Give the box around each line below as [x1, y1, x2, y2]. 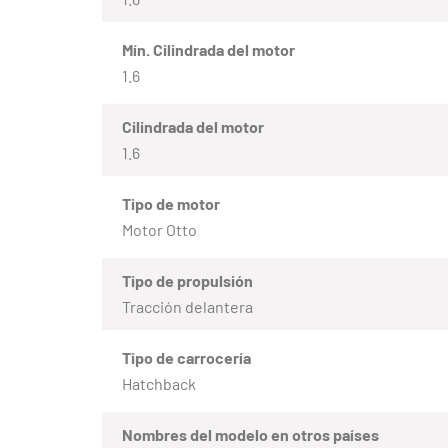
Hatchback [122, 374, 196, 394]
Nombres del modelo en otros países [122, 425, 379, 445]
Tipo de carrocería [122, 348, 251, 368]
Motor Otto [122, 220, 197, 240]
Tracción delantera [122, 297, 253, 317]
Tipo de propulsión [122, 271, 253, 291]
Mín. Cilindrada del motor [122, 40, 295, 60]
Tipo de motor [122, 194, 220, 214]
